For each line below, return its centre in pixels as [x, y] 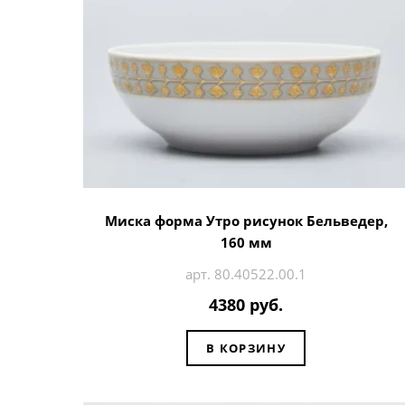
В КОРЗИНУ [246, 348]
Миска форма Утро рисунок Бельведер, [246, 220]
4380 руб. [246, 305]
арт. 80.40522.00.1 [246, 273]
